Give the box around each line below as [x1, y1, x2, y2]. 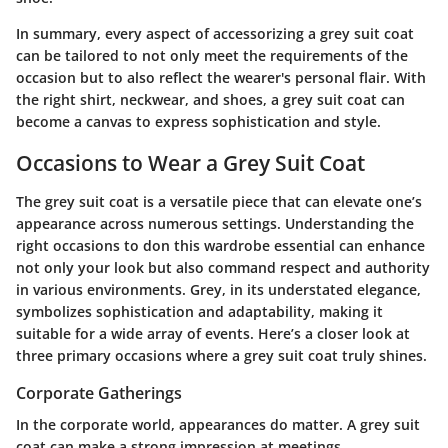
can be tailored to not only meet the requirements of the [16, 46, 408, 66]
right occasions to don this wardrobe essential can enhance [16, 235, 425, 255]
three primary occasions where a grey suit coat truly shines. [16, 345, 427, 365]
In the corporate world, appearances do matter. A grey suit [16, 414, 420, 434]
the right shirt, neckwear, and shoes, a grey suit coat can [16, 90, 405, 110]
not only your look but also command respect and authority [16, 257, 430, 277]
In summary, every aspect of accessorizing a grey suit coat [16, 24, 414, 44]
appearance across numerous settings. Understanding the [16, 213, 414, 233]
